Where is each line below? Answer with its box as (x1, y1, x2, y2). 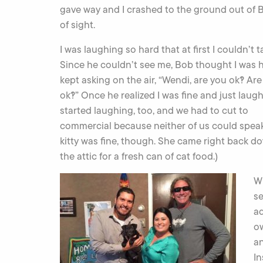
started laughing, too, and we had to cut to (60, 103, 248, 117)
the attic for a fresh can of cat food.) (60, 149, 218, 163)
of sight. (60, 18, 95, 32)
